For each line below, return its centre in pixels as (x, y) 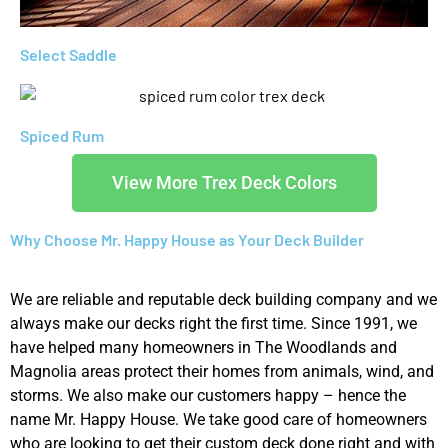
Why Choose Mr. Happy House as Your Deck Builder (187, 240)
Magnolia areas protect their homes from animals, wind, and (222, 372)
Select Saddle (68, 54)
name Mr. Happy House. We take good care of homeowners (218, 420)
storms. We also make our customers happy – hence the (208, 396)
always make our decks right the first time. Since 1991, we (213, 324)
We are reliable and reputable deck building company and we (223, 300)
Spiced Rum (62, 136)
